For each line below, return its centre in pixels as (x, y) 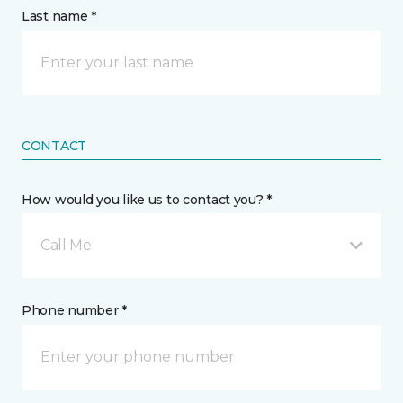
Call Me (66, 245)
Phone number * (75, 310)
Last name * (59, 16)
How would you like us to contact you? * (147, 200)
